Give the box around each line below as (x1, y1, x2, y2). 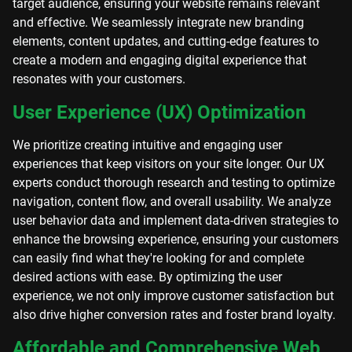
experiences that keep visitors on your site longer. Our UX (13, 156, 324, 171)
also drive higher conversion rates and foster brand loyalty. (13, 307, 335, 322)
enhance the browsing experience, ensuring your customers (13, 232, 339, 247)
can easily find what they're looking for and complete (13, 251, 304, 266)
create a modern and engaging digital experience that (13, 53, 306, 68)
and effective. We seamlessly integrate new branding (13, 15, 304, 30)
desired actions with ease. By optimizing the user (13, 269, 282, 284)
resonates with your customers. (13, 71, 185, 86)
